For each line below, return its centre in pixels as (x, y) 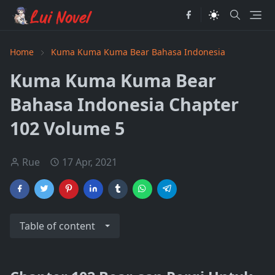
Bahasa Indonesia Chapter (124, 104)
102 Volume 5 (67, 128)
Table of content (57, 226)
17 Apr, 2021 (90, 162)
